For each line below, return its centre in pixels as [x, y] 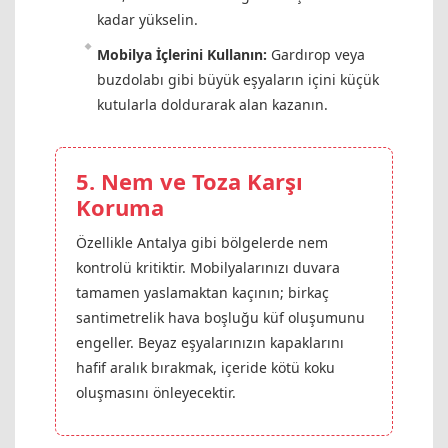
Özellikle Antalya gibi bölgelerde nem [202, 243]
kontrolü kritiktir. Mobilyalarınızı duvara [208, 268]
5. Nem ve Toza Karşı [189, 181]
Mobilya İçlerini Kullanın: [182, 55]
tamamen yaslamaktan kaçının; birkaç [202, 293]
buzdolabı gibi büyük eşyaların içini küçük [238, 80]
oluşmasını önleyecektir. [156, 393]
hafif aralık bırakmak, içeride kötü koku [205, 368]
